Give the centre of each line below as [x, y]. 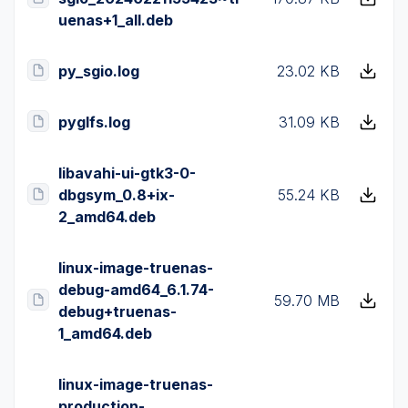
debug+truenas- [117, 311]
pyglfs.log [94, 122]
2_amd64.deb [107, 217]
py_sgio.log [99, 71]
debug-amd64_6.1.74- [136, 290]
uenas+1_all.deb [116, 20]
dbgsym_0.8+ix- [117, 195]
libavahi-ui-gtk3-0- [127, 173]
